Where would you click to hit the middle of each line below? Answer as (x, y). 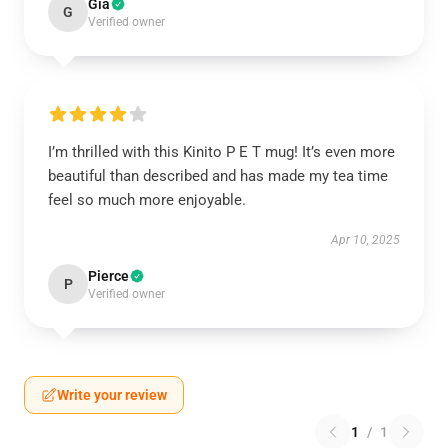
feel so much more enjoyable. (147, 200)
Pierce (108, 276)
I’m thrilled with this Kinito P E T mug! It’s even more (221, 152)
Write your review (112, 395)
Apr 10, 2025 (365, 240)
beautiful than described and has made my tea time (218, 176)
